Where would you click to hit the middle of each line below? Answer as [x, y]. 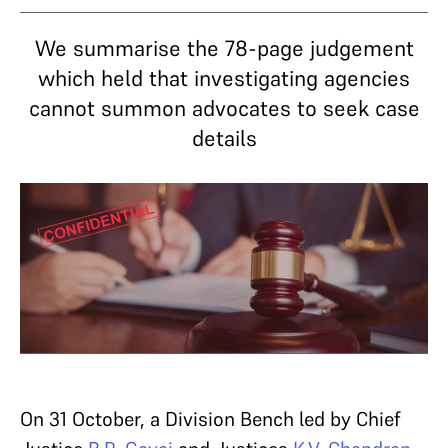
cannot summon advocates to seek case [224, 108]
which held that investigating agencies [224, 78]
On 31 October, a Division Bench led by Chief [210, 418]
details [224, 138]
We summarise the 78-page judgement [224, 48]
